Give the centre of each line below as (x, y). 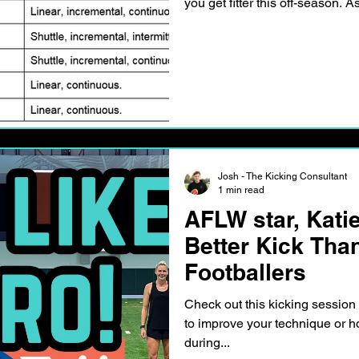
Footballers (245, 272)
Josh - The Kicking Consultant (282, 177)
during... (207, 343)
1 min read (241, 190)
